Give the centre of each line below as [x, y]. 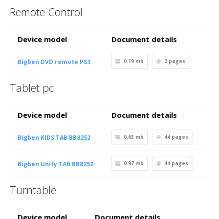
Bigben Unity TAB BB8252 [55, 164]
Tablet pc [32, 88]
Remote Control [46, 12]
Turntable [33, 190]
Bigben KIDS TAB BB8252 [54, 138]
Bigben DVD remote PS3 [54, 62]
